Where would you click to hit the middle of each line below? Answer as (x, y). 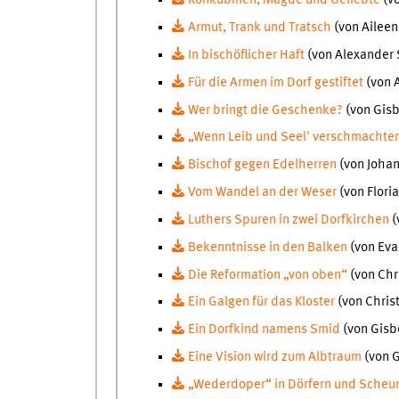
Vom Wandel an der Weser (263, 193)
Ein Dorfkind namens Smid (264, 330)
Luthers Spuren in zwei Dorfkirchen (288, 220)
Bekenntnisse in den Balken (269, 247)
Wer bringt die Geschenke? (266, 110)
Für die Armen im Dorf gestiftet (277, 82)
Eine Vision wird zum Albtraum (274, 358)
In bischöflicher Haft (246, 55)
